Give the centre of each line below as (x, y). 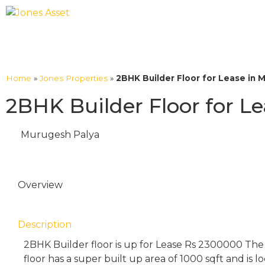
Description (45, 224)
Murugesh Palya (60, 135)
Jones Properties (74, 78)
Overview (40, 185)
